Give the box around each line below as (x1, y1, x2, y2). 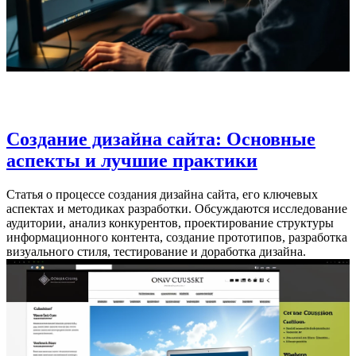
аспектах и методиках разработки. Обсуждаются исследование (6, 201, 347, 215)
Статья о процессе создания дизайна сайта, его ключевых (6, 187, 318, 201)
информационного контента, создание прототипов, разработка (6, 230, 347, 244)
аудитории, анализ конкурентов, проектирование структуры (6, 215, 334, 230)
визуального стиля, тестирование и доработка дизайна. (6, 244, 306, 258)
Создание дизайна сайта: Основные (6, 128, 315, 149)
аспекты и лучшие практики (6, 149, 257, 171)
